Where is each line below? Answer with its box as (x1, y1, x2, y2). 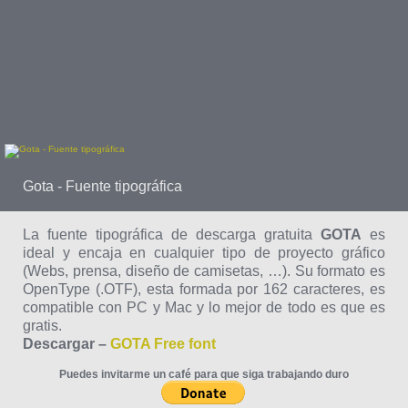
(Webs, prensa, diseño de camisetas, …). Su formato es (23, 263, 385, 279)
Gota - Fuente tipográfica (23, 178, 182, 194)
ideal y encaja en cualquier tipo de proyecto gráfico (23, 245, 385, 260)
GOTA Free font (110, 336, 216, 352)
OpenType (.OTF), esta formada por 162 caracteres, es (23, 281, 385, 297)
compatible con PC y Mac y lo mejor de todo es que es (23, 300, 385, 315)
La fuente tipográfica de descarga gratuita (23, 227, 321, 242)
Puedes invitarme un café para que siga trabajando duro (59, 368, 349, 381)
